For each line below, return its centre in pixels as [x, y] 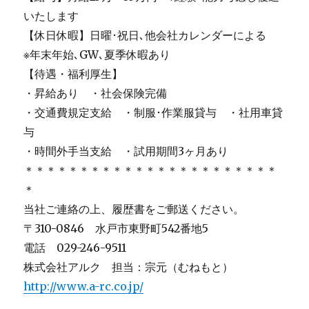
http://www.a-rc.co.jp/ [84, 286]
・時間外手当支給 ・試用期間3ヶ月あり [126, 151]
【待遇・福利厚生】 [73, 73]
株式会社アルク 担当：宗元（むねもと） [129, 267]
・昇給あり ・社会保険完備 [96, 93]
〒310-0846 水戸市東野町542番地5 [116, 228]
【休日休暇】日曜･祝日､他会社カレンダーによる [145, 35]
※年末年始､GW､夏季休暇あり [97, 54]
